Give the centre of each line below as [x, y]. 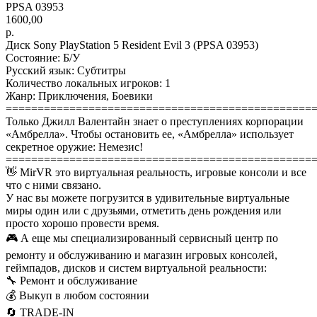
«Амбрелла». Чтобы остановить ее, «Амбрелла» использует [150, 134]
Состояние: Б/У [43, 57]
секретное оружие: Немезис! [74, 146]
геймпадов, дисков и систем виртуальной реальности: [136, 267]
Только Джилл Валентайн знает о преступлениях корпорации [155, 121]
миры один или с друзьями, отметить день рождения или [144, 210]
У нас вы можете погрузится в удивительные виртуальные [148, 197]
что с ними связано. [53, 185]
